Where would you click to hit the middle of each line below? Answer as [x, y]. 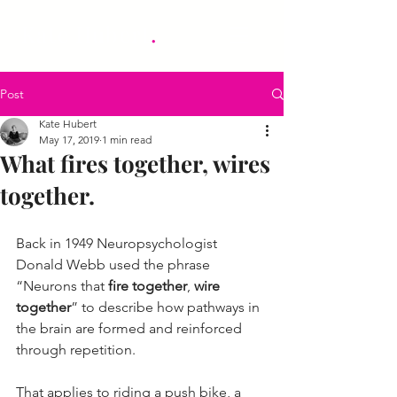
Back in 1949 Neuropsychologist [118, 243]
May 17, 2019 [69, 140]
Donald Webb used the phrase [115, 265]
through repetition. [76, 350]
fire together [148, 286]
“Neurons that [62, 286]
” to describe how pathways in [167, 307]
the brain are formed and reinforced [131, 328]
